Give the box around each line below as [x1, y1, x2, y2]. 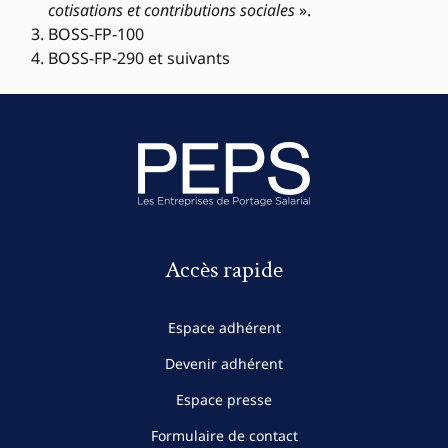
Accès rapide [165, 254, 283, 286]
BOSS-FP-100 [48, 23, 144, 46]
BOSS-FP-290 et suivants [48, 47, 230, 70]
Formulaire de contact [150, 426, 298, 446]
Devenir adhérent [165, 354, 283, 374]
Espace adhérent [167, 318, 281, 338]
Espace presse [176, 390, 272, 410]
